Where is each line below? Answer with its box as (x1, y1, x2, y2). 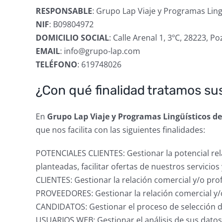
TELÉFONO (35, 59, 77, 70)
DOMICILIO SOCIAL (35, 32, 109, 43)
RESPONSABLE (35, 5, 92, 16)
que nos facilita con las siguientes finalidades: (35, 124, 205, 135)
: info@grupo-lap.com (59, 46, 140, 56)
